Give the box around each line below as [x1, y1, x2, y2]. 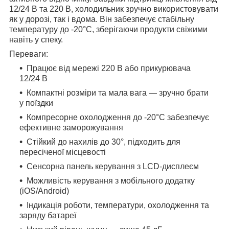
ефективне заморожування [19, 123, 123, 132]
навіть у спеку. [9, 35, 63, 44]
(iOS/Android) [19, 186, 69, 195]
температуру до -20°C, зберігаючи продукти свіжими [9, 25, 208, 34]
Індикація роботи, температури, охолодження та [27, 200, 209, 210]
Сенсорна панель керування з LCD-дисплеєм [27, 162, 199, 171]
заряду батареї [19, 211, 76, 220]
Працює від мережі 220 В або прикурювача [27, 63, 191, 73]
